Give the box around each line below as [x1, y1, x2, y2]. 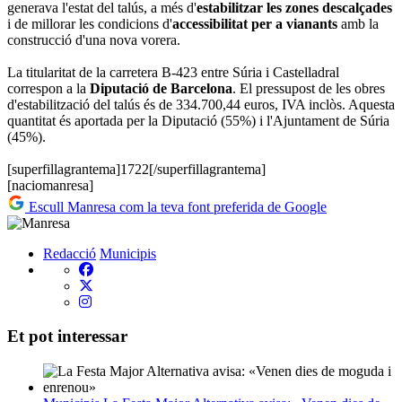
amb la [337, 15, 379, 31]
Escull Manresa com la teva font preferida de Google [25, 198, 327, 214]
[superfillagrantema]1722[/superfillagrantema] [7, 161, 266, 177]
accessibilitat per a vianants [172, 15, 337, 31]
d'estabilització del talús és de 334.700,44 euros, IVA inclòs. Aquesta [7, 96, 395, 112]
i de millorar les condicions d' [7, 15, 172, 31]
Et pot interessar [7, 327, 127, 346]
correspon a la [7, 80, 90, 96]
